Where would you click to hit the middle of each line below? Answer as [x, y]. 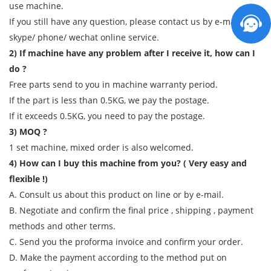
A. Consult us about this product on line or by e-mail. [116, 194]
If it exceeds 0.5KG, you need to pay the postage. [107, 116]
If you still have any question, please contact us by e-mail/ [126, 21]
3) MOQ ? [28, 131]
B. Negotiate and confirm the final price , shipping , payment [131, 210]
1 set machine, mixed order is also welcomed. [101, 147]
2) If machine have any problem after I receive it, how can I [132, 53]
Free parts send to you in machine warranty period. [113, 84]
